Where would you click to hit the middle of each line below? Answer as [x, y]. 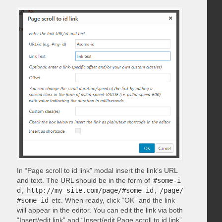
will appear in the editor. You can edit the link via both [100, 210]
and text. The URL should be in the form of [84, 180]
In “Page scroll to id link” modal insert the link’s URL [97, 170]
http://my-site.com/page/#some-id [90, 190]
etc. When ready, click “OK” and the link [112, 200]
